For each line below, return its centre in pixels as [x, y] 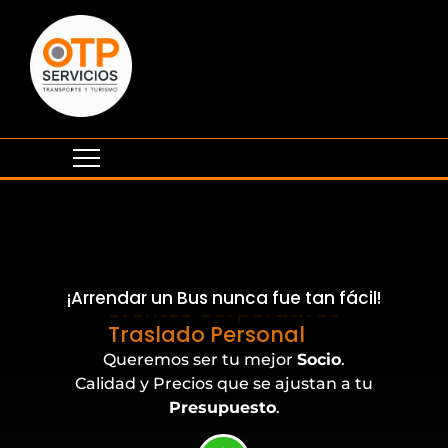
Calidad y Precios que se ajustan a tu [224, 384]
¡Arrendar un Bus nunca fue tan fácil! [224, 298]
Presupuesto [222, 408]
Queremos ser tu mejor [200, 360]
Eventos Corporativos [224, 331]
